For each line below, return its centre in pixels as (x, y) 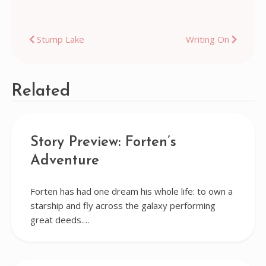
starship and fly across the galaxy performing (123, 205)
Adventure (64, 161)
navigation (71, 63)
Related (40, 91)
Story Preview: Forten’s (103, 142)
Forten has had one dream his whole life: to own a (131, 191)
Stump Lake (60, 39)
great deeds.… (60, 220)
